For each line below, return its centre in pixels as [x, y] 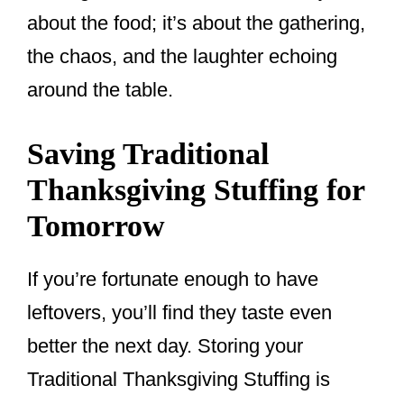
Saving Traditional [148, 154]
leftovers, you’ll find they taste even [179, 313]
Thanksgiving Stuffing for [196, 190]
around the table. [100, 90]
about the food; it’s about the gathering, [196, 23]
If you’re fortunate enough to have [173, 280]
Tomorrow [96, 226]
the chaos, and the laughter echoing [182, 57]
